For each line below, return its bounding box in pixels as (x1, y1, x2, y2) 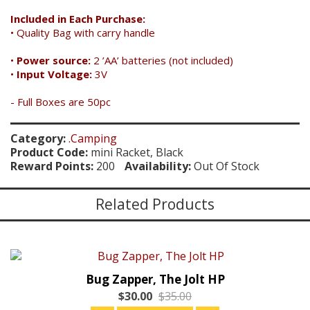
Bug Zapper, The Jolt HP (85, 271, 225, 287)
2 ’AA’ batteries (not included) (91, 53, 233, 67)
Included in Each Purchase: (10, 12, 145, 26)
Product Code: (10, 145, 88, 160)
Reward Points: (10, 158, 93, 174)
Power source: (17, 53, 91, 67)
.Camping (69, 131, 117, 146)
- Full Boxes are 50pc (10, 95, 111, 109)
